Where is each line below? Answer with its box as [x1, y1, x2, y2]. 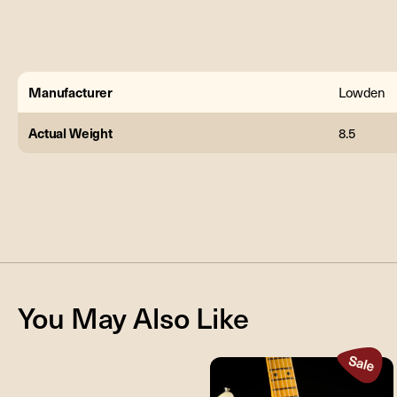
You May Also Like [18, 297, 249, 337]
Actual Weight [28, 122, 113, 142]
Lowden [339, 82, 386, 101]
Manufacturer [28, 82, 113, 101]
